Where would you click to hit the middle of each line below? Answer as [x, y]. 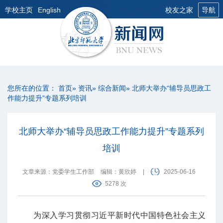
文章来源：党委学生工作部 [58, 172]
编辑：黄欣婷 [119, 172]
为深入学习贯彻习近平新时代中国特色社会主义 [119, 215]
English [49, 10]
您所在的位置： [33, 88]
